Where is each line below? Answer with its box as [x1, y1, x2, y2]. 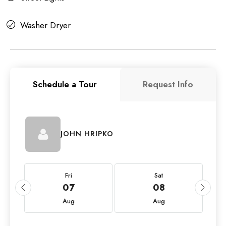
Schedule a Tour [33, 78, 97, 90]
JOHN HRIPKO [61, 129, 114, 139]
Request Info [142, 78, 193, 90]
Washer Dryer [20, 19, 71, 31]
